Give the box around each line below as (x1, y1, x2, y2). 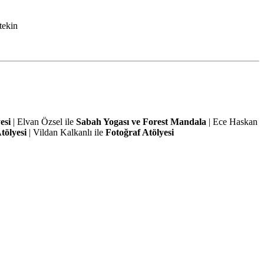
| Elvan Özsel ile (10, 117, 76, 127)
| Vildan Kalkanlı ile (26, 127, 105, 138)
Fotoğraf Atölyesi (105, 127, 174, 138)
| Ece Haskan (206, 117, 258, 127)
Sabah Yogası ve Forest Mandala (75, 117, 206, 127)
